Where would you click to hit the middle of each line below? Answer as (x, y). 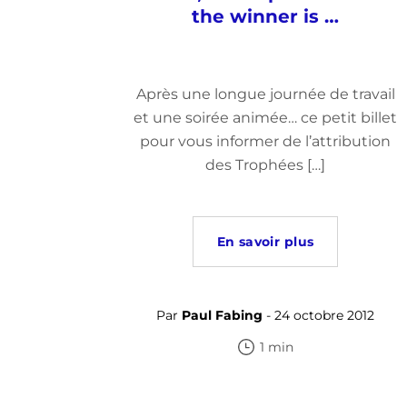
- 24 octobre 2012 (318, 315)
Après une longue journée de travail (265, 94)
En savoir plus (265, 242)
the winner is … (265, 16)
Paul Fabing (222, 315)
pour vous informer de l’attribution (265, 141)
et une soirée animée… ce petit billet (265, 118)
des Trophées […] (265, 165)
